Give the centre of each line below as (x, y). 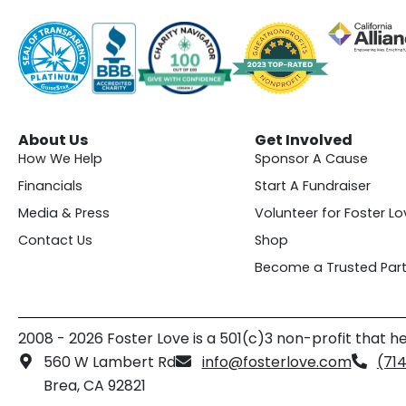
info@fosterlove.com (276, 362)
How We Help (60, 159)
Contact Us (55, 241)
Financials (50, 186)
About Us (53, 140)
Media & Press (64, 213)
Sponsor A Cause (311, 159)
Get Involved (303, 140)
